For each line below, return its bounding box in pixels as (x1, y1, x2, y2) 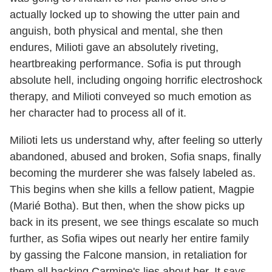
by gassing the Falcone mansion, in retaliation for (10, 249, 247, 262)
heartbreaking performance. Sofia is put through (10, 58, 241, 70)
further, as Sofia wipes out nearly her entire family (10, 233, 249, 245)
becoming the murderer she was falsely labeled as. (10, 167, 256, 180)
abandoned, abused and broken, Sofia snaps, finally (10, 151, 261, 163)
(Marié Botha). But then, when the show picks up (10, 200, 245, 212)
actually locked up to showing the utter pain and (10, 8, 240, 21)
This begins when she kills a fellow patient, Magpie (10, 183, 254, 196)
